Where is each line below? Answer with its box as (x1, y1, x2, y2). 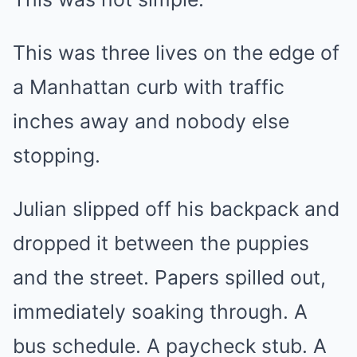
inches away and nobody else (13, 109, 289, 133)
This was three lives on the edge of (13, 41, 339, 65)
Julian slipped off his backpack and (13, 197, 339, 221)
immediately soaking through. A (13, 300, 308, 324)
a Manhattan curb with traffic (13, 75, 284, 99)
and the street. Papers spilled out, (13, 265, 326, 289)
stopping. (13, 143, 100, 167)
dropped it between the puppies (13, 231, 309, 255)
